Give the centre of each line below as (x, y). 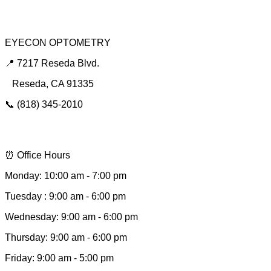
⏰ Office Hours (38, 155)
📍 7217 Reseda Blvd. (52, 64)
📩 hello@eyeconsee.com (67, 130)
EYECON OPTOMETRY (58, 43)
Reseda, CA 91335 (51, 84)
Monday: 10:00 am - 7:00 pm (66, 176)
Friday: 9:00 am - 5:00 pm (59, 258)
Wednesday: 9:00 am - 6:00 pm (71, 217)
